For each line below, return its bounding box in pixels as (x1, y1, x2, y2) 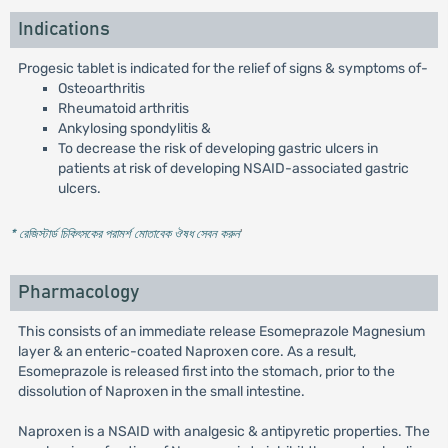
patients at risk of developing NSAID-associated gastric (57, 160, 409, 177)
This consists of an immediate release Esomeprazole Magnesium (17, 323, 425, 340)
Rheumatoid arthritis (57, 100, 189, 117)
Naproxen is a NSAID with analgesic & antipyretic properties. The (17, 423, 430, 440)
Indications (17, 20, 110, 39)
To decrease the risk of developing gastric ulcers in (57, 140, 378, 157)
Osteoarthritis (57, 80, 145, 97)
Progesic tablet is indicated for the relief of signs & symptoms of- (17, 60, 428, 77)
